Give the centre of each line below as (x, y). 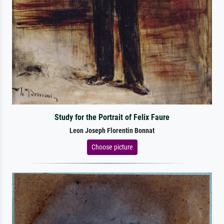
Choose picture (112, 147)
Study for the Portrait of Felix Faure (112, 117)
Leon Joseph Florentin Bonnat (112, 130)
